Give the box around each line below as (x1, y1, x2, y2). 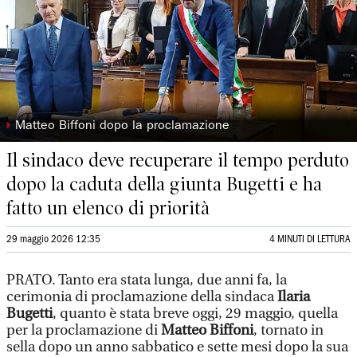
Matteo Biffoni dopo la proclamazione (15, 120, 230, 133)
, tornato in (253, 322, 324, 339)
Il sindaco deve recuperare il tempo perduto (6, 149, 349, 171)
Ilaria (277, 288, 310, 305)
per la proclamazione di (6, 322, 161, 339)
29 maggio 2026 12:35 (6, 235, 100, 244)
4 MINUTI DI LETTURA (269, 235, 351, 244)
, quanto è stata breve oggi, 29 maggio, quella (53, 305, 338, 322)
